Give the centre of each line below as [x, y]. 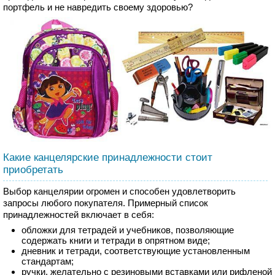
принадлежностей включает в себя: [79, 214]
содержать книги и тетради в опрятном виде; [116, 240]
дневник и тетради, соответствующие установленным [136, 250]
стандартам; [48, 261]
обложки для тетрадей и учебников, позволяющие [128, 230]
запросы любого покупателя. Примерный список [106, 203]
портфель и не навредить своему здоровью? [98, 7]
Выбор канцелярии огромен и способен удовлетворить [119, 191]
